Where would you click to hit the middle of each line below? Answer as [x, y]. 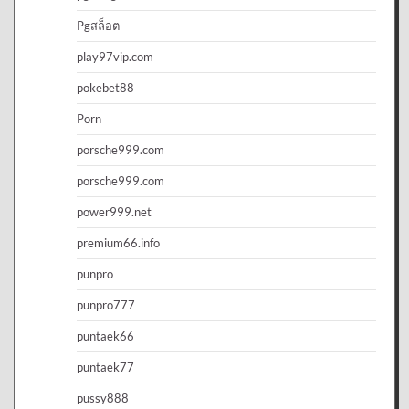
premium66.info [118, 242]
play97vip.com [115, 56]
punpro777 [106, 304]
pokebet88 [105, 87]
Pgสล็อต [98, 25]
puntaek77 [105, 367]
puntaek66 [105, 336]
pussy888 [103, 398]
